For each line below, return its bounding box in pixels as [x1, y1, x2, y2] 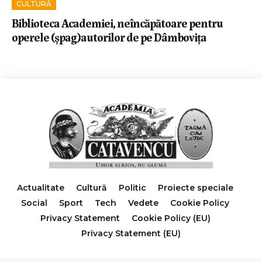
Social [21, 198, 47, 209]
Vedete [128, 198, 158, 209]
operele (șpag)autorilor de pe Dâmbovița [12, 28, 206, 46]
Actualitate [17, 182, 64, 194]
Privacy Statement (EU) [81, 228, 181, 239]
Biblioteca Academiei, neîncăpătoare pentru [12, 14, 223, 32]
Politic [119, 182, 146, 194]
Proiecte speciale [158, 182, 233, 194]
